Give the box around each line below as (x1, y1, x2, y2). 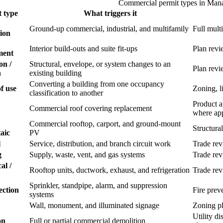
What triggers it (83, 9, 137, 18)
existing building (29, 69, 82, 78)
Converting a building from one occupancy (29, 80, 164, 89)
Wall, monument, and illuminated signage (29, 201, 159, 210)
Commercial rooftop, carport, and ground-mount (29, 119, 181, 128)
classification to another (29, 89, 103, 98)
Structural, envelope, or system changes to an (29, 60, 171, 69)
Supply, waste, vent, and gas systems (29, 150, 145, 159)
